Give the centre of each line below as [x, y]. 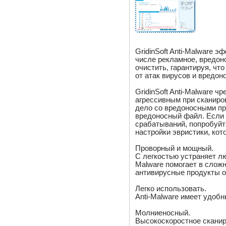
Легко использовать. [171, 189]
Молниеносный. [163, 213]
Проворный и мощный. [175, 148]
